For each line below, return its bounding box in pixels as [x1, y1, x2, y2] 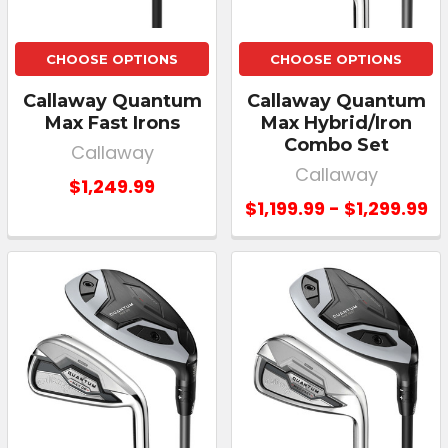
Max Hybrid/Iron [260, 111, 412, 134]
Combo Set [283, 133, 389, 156]
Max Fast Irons [44, 111, 180, 134]
